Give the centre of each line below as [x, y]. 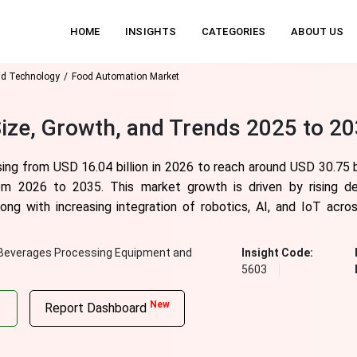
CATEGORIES [234, 31]
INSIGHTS [151, 31]
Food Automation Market [125, 76]
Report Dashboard [97, 308]
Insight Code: [278, 253]
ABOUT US [318, 31]
